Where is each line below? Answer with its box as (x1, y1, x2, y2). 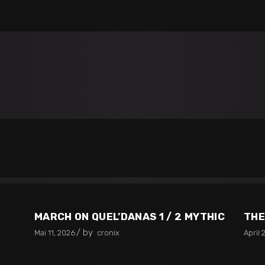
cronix (97, 228, 119, 237)
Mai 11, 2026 (34, 228, 75, 237)
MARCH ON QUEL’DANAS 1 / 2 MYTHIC (34, 210, 225, 222)
